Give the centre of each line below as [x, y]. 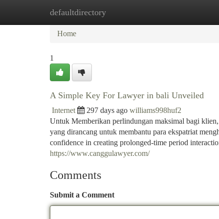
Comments [76, 175]
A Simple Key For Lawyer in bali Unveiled [127, 95]
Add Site [182, 12]
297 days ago [107, 110]
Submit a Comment [82, 195]
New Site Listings [126, 12]
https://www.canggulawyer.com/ [100, 153]
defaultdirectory [78, 12]
